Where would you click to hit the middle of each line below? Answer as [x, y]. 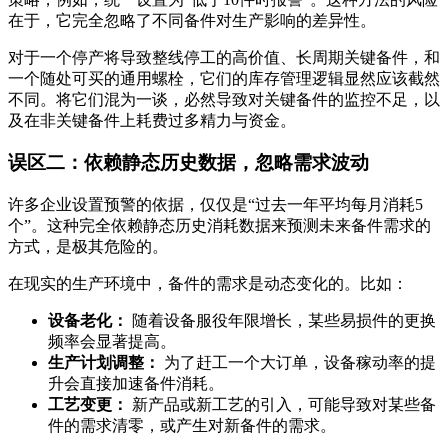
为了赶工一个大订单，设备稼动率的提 [298, 363]
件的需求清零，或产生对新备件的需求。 [192, 426]
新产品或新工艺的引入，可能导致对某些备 [282, 405]
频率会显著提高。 [112, 342]
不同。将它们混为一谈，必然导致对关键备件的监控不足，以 [224, 99]
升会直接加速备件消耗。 [136, 384]
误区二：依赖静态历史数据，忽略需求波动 [188, 163]
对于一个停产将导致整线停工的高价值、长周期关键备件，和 [224, 57]
